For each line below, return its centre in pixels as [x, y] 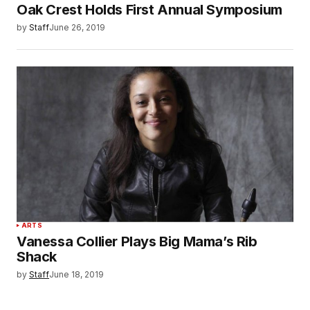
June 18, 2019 [76, 274]
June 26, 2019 [77, 28]
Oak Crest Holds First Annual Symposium [149, 10]
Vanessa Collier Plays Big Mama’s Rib [137, 241]
